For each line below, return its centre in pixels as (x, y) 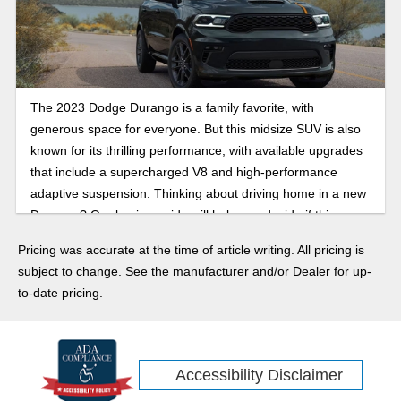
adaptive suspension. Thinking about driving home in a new (198, 193)
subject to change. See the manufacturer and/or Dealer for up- (195, 271)
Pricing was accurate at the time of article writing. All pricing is (191, 249)
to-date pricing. (60, 292)
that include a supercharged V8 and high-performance (183, 171)
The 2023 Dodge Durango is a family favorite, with (172, 107)
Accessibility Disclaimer (260, 375)
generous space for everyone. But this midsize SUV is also (195, 128)
